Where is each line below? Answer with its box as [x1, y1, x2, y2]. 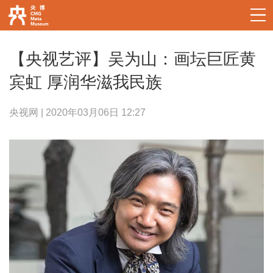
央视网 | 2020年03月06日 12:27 [9, 107, 146, 118]
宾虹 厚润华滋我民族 [9, 72, 162, 91]
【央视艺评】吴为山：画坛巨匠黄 [9, 49, 256, 68]
